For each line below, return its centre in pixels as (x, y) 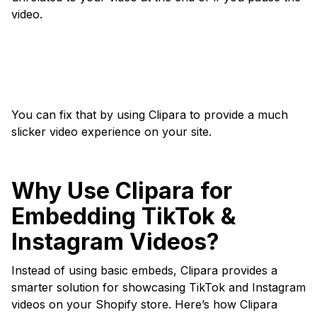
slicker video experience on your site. (111, 131)
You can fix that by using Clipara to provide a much (150, 114)
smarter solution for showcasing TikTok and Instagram (158, 287)
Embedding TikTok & (124, 216)
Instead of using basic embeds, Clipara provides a (144, 270)
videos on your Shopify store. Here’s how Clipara (144, 304)
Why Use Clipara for (122, 190)
